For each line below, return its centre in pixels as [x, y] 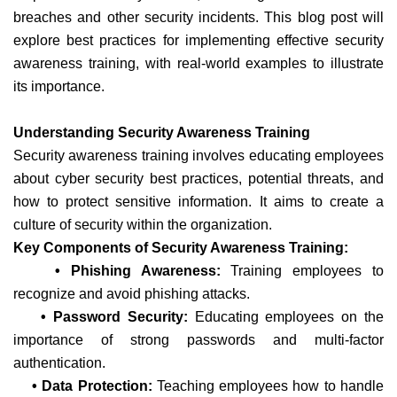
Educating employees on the [286, 316]
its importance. [59, 86]
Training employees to [302, 270]
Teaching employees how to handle [270, 385]
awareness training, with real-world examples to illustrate [198, 63]
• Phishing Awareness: [117, 270]
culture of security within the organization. [143, 224]
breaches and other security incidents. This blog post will [198, 17]
